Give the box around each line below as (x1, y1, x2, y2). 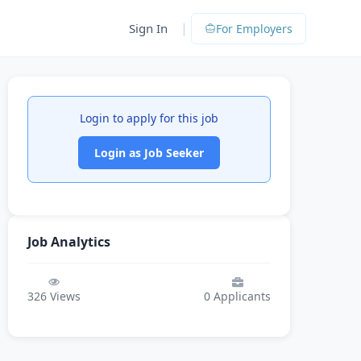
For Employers (216, 20, 293, 36)
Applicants (210, 288, 271, 304)
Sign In (129, 20, 168, 36)
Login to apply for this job (80, 110, 218, 126)
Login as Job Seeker (94, 145, 204, 160)
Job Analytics (27, 233, 110, 251)
